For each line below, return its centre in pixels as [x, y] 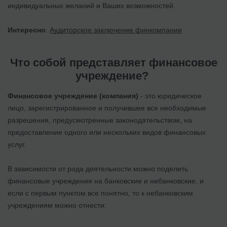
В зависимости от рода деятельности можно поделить [98, 168]
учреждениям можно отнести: [58, 205]
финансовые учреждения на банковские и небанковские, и [106, 181]
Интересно [27, 30]
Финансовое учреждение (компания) [73, 96]
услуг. [17, 144]
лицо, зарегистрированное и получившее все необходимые [107, 108]
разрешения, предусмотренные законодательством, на [100, 120]
